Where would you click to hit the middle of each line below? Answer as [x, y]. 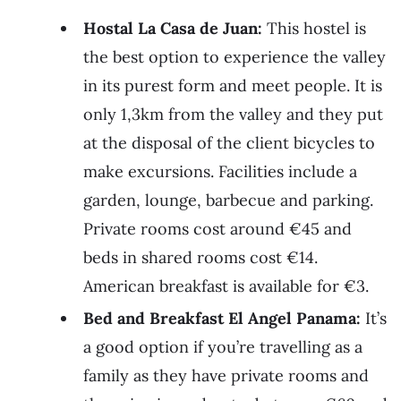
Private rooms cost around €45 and [218, 229]
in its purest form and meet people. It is [233, 86]
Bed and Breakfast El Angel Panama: [222, 319]
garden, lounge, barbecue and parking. [228, 200]
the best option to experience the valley [235, 57]
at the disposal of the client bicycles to [229, 143]
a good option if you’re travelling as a [223, 347]
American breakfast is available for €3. [226, 286]
